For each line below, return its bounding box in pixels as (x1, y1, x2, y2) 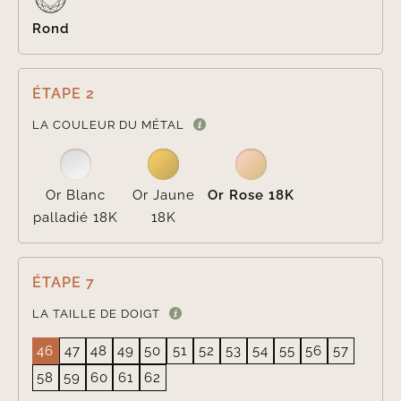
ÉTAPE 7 (31, 274, 95, 292)
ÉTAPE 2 (31, 85, 95, 103)
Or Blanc (46, 187, 107, 204)
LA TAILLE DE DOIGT (31, 307, 160, 321)
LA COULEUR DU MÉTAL (31, 118, 184, 132)
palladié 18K (33, 209, 119, 226)
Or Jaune (132, 187, 195, 204)
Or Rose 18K (207, 187, 294, 204)
